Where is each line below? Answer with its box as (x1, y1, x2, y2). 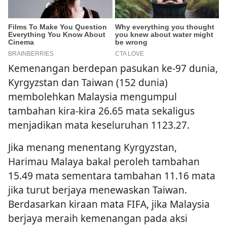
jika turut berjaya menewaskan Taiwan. (8, 183, 187, 197)
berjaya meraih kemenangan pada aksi (8, 211, 187, 225)
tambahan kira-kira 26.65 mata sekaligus (8, 104, 195, 118)
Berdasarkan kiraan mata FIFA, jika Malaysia (8, 197, 210, 211)
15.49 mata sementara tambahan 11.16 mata (8, 169, 215, 183)
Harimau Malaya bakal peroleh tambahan (8, 155, 200, 169)
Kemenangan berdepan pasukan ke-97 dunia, (8, 61, 218, 75)
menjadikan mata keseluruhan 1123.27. (8, 118, 190, 132)
